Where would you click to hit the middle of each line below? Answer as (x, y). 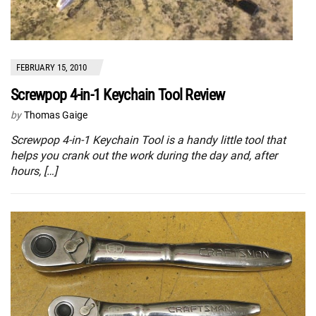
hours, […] (34, 171)
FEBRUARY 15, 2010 (51, 67)
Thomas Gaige (56, 115)
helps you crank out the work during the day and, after (144, 155)
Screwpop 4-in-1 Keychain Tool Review (118, 95)
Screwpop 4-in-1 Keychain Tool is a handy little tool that (148, 140)
